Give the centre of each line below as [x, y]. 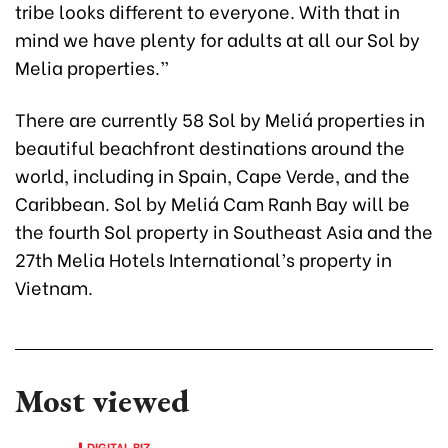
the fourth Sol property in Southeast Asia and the [224, 231]
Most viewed [102, 401]
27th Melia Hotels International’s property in [203, 259]
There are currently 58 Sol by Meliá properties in [220, 119]
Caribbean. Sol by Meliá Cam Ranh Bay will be [212, 203]
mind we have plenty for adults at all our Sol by [217, 39]
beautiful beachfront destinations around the [210, 147]
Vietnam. [54, 287]
